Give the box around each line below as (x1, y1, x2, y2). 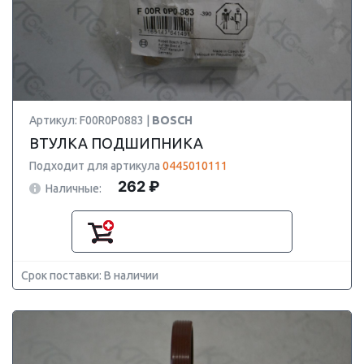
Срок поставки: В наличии (21, 269, 158, 282)
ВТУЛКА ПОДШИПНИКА (29, 135, 203, 151)
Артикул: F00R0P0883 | (29, 114, 152, 127)
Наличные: (45, 181, 102, 195)
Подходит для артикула (29, 159, 162, 172)
